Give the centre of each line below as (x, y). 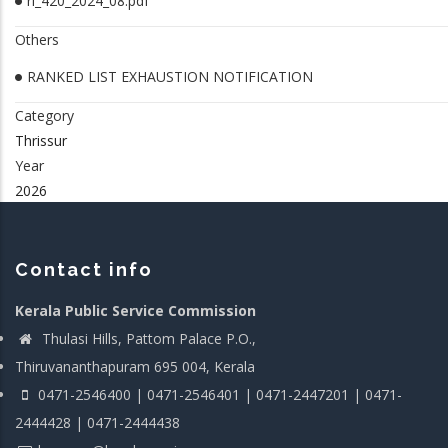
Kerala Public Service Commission (135, 310)
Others (37, 39)
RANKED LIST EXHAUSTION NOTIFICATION (170, 76)
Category (44, 115)
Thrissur (41, 140)
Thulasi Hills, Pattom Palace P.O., (147, 338)
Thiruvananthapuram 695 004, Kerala (135, 366)
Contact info (84, 269)
